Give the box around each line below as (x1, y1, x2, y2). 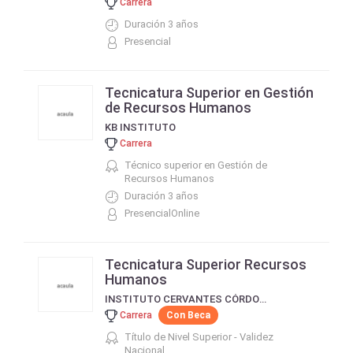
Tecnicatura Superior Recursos (105, 256, 307, 273)
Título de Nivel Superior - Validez (124, 331, 273, 343)
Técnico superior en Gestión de (124, 159, 267, 171)
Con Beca (166, 309, 210, 321)
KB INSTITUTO (105, 121, 176, 134)
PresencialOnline (124, 207, 199, 219)
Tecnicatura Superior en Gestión (105, 84, 314, 101)
